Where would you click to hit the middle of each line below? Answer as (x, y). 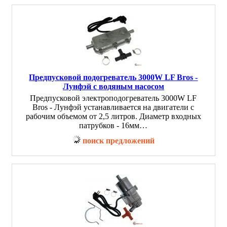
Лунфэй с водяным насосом (113, 86)
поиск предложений (119, 141)
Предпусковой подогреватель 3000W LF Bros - (113, 77)
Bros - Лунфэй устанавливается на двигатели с (113, 107)
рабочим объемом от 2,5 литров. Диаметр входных (113, 116)
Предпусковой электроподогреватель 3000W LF (113, 98)
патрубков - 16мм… (113, 125)
